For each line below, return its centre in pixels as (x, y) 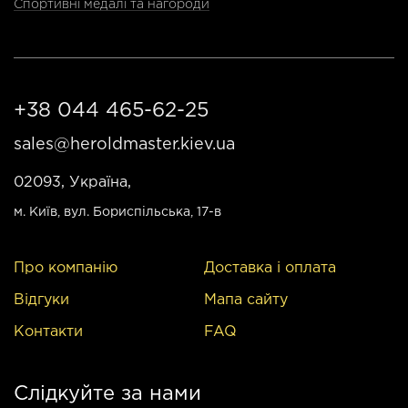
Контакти (48, 331)
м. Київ (36, 212)
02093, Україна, (72, 182)
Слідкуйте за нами (107, 394)
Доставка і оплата (270, 268)
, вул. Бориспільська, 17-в (139, 212)
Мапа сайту (246, 300)
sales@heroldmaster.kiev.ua (124, 144)
